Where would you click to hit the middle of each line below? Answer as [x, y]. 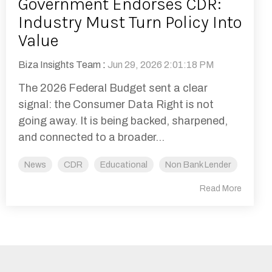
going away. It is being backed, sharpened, [123, 121]
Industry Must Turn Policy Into [130, 22]
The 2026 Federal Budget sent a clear [113, 88]
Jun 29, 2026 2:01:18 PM [161, 65]
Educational [124, 165]
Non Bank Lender [198, 165]
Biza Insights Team [59, 65]
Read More [221, 189]
